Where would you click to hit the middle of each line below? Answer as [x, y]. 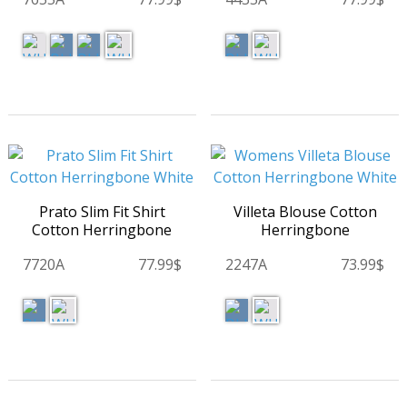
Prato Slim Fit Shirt [102, 212]
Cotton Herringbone [102, 230]
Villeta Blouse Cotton [305, 212]
